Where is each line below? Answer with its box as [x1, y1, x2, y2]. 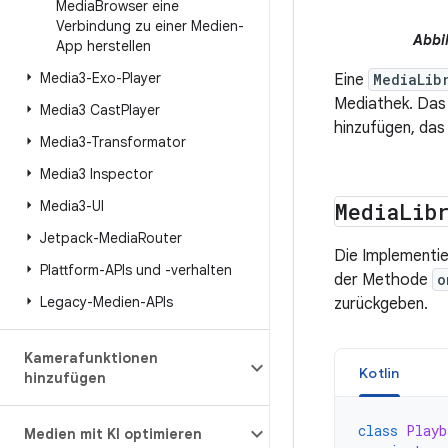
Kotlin [359, 364, 400, 383]
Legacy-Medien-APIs [40, 293, 173, 311]
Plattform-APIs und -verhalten [40, 261, 232, 279]
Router [138, 229, 182, 247]
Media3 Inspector [40, 165, 153, 183]
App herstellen [56, 37, 151, 55]
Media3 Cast [40, 101, 121, 119]
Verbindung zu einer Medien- [56, 17, 244, 35]
